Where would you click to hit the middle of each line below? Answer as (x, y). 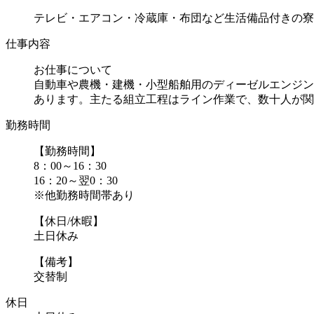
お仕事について (73, 70)
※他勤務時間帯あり (84, 196)
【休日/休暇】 (69, 221)
